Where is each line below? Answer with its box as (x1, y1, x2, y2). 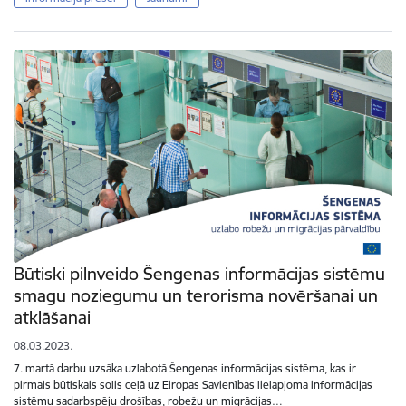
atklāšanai (14, 306, 91, 329)
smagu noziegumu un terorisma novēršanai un (14, 285, 378, 307)
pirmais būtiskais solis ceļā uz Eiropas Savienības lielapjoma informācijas (14, 378, 372, 392)
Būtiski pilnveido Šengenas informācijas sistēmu (14, 263, 385, 285)
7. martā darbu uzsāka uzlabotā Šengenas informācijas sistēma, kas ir (14, 362, 356, 376)
